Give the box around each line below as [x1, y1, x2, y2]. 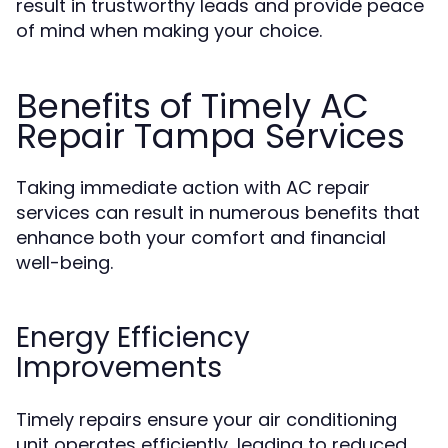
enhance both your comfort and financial [16, 225, 386, 250]
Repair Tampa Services [16, 112, 405, 160]
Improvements [16, 348, 222, 387]
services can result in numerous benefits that [16, 200, 420, 225]
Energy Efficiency [16, 318, 250, 357]
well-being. [16, 250, 113, 275]
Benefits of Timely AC [16, 82, 369, 130]
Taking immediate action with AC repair [16, 175, 370, 200]
